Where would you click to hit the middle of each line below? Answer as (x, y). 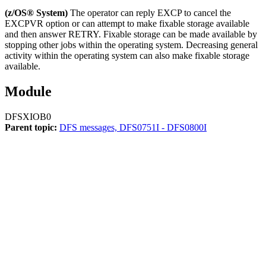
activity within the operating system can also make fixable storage (127, 56)
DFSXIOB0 (28, 117)
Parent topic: (31, 128)
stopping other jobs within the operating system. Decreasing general (131, 45)
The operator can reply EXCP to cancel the (151, 13)
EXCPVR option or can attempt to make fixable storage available (127, 24)
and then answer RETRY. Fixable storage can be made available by (131, 34)
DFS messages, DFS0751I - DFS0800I (133, 128)
